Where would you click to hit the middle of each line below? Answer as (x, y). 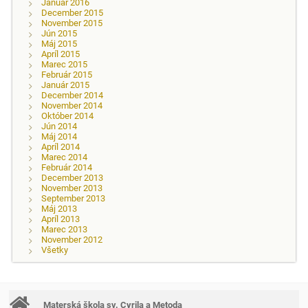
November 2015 (71, 23)
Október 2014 (67, 116)
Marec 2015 (64, 65)
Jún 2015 (59, 34)
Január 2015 (65, 85)
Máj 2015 (59, 44)
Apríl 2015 (60, 54)
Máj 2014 (59, 137)
